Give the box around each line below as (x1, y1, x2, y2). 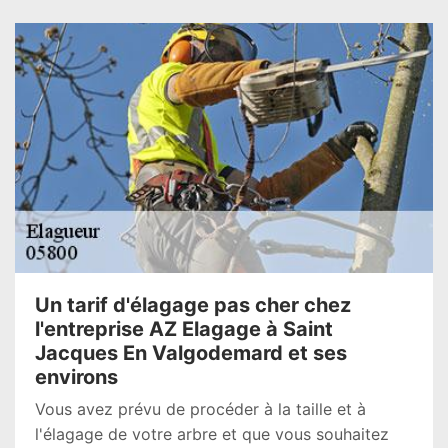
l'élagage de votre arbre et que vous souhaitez (35, 424, 389, 444)
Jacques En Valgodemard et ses (35, 341, 347, 365)
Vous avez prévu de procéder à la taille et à (35, 399, 366, 419)
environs (35, 365, 118, 389)
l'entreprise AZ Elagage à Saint (35, 317, 333, 341)
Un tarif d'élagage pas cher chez (35, 293, 351, 317)
